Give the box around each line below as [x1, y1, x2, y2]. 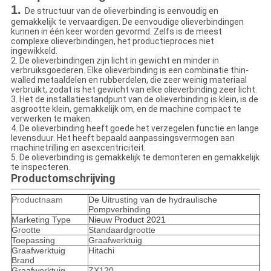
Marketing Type [11, 215, 71, 225]
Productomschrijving [10, 172, 116, 185]
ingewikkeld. [10, 46, 57, 56]
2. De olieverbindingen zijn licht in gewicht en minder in [10, 56, 219, 66]
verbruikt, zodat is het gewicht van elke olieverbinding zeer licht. [10, 85, 257, 95]
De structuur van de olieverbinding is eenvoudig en [24, 6, 218, 16]
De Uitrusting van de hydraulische [88, 195, 217, 205]
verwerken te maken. [10, 114, 92, 124]
